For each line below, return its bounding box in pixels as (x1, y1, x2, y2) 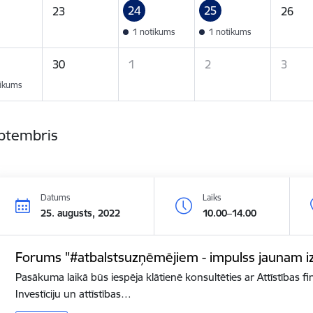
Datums (41, 191, 71, 203)
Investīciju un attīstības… (15, 286, 132, 300)
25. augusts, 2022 (41, 206, 121, 219)
